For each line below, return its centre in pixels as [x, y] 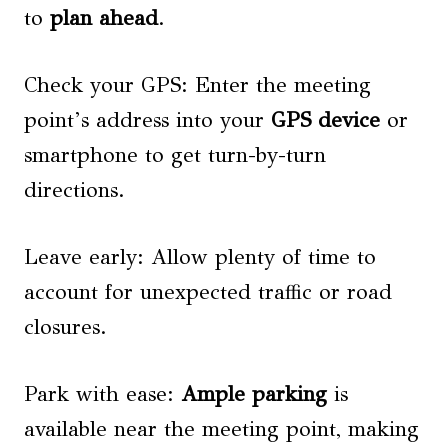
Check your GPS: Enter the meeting [197, 84]
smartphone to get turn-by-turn [175, 154]
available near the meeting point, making [221, 428]
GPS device [325, 119]
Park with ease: [102, 393]
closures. [65, 326]
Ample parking [254, 393]
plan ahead [104, 17]
